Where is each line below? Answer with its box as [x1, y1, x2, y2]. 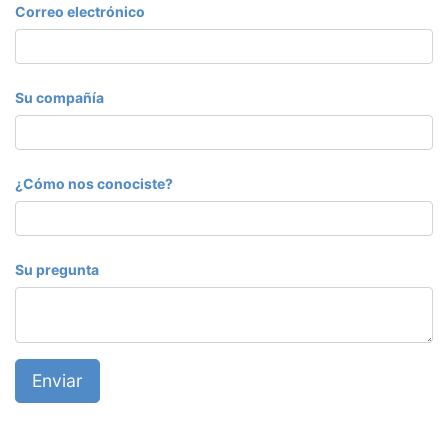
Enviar [32, 370, 83, 391]
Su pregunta [15, 261, 99, 278]
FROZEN [15, 421, 71, 438]
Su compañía [15, 89, 104, 106]
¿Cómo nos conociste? [15, 175, 173, 192]
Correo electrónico [15, 3, 145, 20]
